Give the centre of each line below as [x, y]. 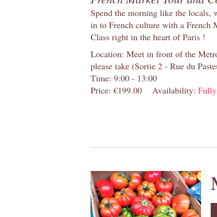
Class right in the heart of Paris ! [148, 37]
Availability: [175, 90]
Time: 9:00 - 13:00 [124, 78]
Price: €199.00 [116, 90]
